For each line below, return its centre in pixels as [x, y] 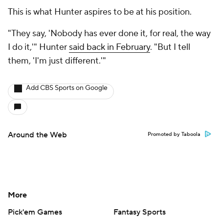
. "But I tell [170, 47]
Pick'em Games [35, 212]
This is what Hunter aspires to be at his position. [101, 12]
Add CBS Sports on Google [67, 88]
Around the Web [37, 135]
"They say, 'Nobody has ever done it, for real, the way [109, 34]
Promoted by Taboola [174, 135]
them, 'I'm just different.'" [57, 61]
